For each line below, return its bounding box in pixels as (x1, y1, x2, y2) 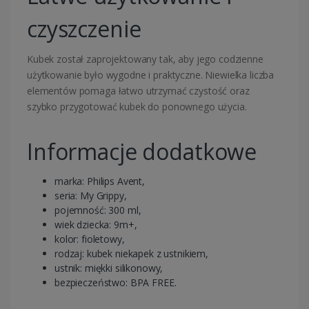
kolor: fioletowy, (54, 232, 125, 246)
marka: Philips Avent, (54, 175, 145, 188)
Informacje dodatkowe (27, 137, 257, 167)
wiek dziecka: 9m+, (54, 218, 137, 232)
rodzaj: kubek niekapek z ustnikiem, (54, 247, 208, 261)
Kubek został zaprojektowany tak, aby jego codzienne (27, 52, 263, 66)
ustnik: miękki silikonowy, (54, 261, 163, 275)
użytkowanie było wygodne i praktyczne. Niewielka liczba (27, 68, 275, 82)
